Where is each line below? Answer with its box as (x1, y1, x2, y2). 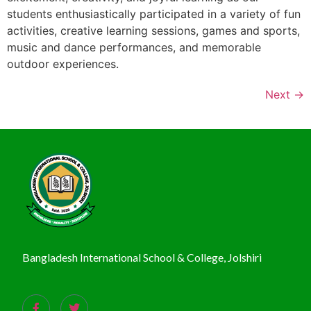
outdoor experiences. (7, 56, 119, 71)
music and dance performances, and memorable (7, 40, 261, 54)
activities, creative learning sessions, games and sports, (7, 23, 300, 37)
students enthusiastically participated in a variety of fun (7, 6, 301, 21)
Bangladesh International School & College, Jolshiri (22, 250, 262, 264)
